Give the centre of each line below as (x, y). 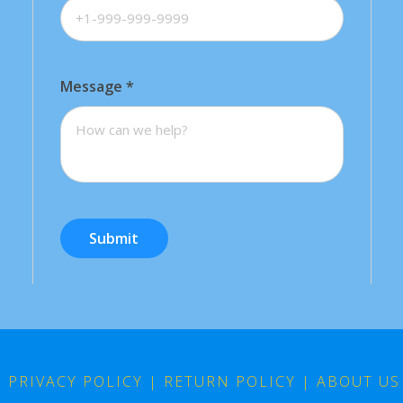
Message (93, 87)
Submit (114, 239)
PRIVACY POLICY (76, 382)
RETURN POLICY (230, 382)
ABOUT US (358, 382)
